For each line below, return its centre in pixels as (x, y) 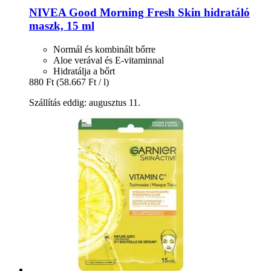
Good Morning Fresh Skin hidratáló (158, 12)
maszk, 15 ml (62, 25)
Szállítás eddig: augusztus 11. (85, 102)
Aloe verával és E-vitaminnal (109, 60)
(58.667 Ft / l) (83, 82)
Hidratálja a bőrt (84, 71)
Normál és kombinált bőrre (104, 49)
